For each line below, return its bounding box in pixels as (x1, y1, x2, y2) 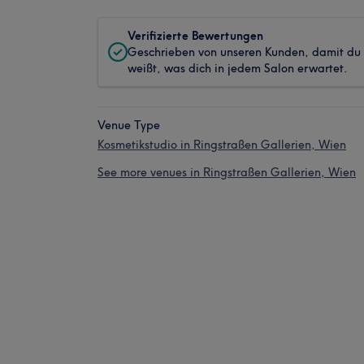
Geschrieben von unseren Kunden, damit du (128, 45, 361, 59)
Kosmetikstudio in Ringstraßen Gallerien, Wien (97, 137, 346, 152)
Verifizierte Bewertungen (128, 28, 263, 43)
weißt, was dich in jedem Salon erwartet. (128, 61, 348, 76)
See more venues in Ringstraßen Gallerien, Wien (97, 165, 356, 180)
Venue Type (97, 118, 160, 132)
